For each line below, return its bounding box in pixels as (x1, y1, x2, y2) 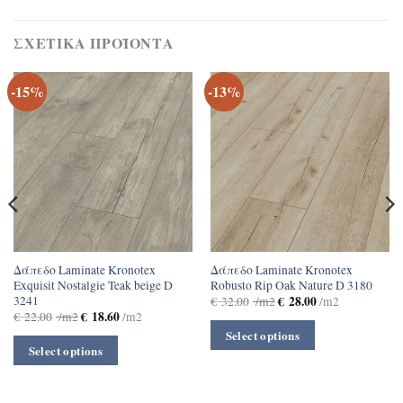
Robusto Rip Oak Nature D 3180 (210, 277, 372, 294)
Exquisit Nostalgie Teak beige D (13, 277, 175, 294)
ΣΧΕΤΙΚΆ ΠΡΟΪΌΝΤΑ (13, 32, 175, 54)
